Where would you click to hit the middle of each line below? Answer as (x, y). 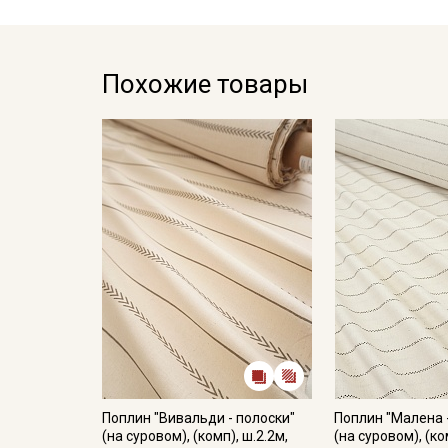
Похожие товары (205, 84)
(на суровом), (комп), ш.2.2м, (195, 436)
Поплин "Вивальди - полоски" (198, 418)
